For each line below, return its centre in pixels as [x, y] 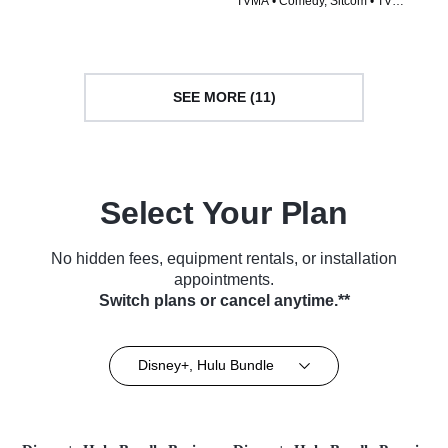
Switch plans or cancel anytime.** [224, 300]
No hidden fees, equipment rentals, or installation [224, 258]
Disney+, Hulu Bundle [205, 365]
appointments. [224, 279]
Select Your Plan [224, 212]
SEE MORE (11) [224, 97]
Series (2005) [273, 17]
